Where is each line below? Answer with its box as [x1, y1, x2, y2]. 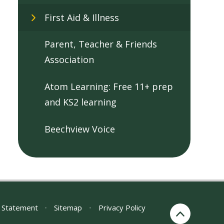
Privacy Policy [98, 202, 145, 212]
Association [44, 53, 94, 66]
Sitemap [54, 202, 82, 212]
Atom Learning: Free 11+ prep [44, 80, 173, 93]
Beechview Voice [44, 122, 115, 135]
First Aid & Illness [44, 11, 119, 23]
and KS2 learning [44, 96, 116, 108]
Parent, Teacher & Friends [44, 38, 157, 50]
